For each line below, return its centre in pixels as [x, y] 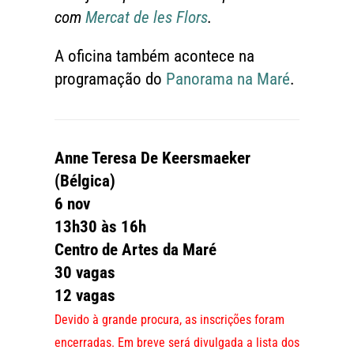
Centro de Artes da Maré [135, 250]
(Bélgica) [85, 181]
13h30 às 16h [100, 227]
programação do [110, 79]
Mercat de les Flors [146, 18]
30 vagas [85, 273]
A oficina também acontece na [154, 56]
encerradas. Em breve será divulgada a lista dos [177, 343]
